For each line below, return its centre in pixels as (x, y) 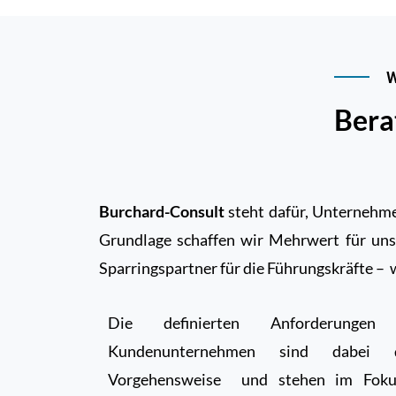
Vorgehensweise (164, 379)
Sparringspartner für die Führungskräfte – (242, 268)
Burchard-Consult (162, 211)
